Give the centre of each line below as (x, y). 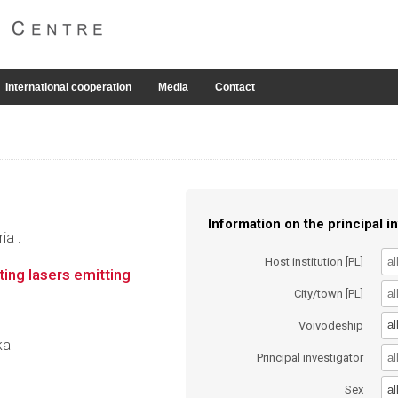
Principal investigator (310, 358)
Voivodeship (331, 325)
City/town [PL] (329, 293)
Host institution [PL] (314, 261)
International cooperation (68, 87)
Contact (235, 87)
